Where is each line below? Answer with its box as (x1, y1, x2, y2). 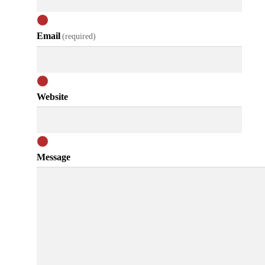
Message (37, 151, 71, 162)
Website (37, 91, 69, 102)
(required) (62, 32, 96, 41)
